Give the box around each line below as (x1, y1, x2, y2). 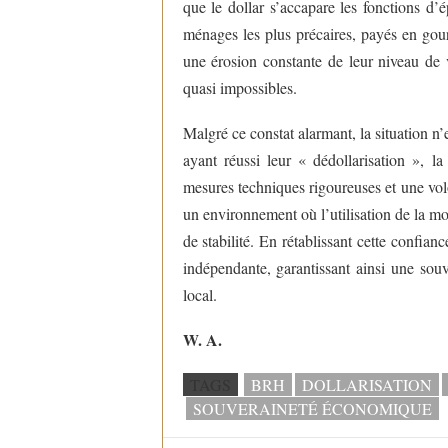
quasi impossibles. (182, 77, 297, 99)
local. (182, 284, 217, 306)
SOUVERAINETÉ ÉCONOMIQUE (192, 398, 432, 420)
